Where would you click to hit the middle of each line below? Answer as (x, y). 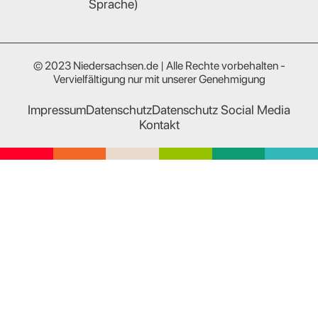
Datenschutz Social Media (221, 109)
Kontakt (159, 124)
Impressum (57, 109)
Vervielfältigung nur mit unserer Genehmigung (159, 79)
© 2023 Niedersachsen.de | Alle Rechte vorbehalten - (159, 65)
